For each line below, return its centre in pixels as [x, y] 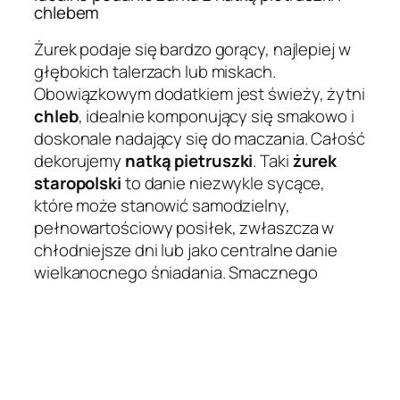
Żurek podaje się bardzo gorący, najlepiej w [192, 49]
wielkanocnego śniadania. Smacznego [176, 272]
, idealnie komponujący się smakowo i [216, 116]
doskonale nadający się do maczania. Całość [200, 138]
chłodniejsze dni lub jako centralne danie [186, 250]
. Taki [273, 160]
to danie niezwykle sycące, [223, 183]
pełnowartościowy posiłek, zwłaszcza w [184, 227]
